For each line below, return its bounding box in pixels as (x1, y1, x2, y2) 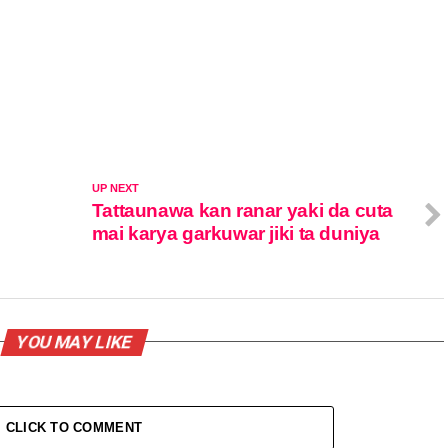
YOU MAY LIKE (13, 331, 135, 352)
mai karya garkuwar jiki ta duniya (91, 222, 381, 244)
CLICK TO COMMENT (5, 419, 143, 435)
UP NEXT (91, 181, 139, 194)
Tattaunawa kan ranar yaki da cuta (91, 199, 394, 221)
